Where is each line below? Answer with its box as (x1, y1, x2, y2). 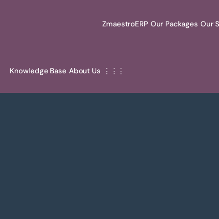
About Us (68, 66, 101, 76)
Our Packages (150, 19, 198, 29)
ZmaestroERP (102, 19, 148, 29)
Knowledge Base (10, 66, 66, 76)
